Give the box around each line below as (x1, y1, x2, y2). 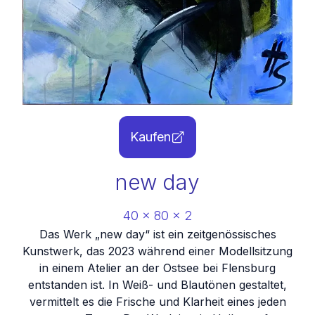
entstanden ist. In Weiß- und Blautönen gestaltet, (28, 278, 287, 292)
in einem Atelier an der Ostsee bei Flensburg (39, 261, 276, 275)
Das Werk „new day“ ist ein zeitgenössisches (39, 227, 276, 241)
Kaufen (130, 129, 171, 144)
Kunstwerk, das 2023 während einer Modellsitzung (22, 244, 292, 258)
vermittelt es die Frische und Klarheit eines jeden (29, 295, 286, 309)
